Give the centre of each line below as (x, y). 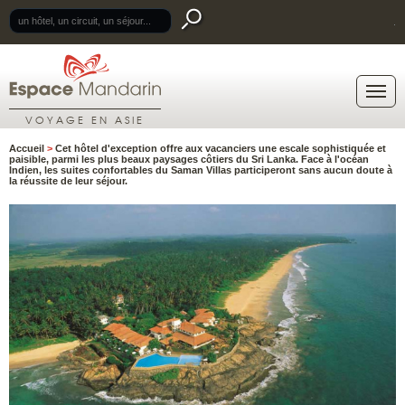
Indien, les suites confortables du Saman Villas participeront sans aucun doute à (201, 170)
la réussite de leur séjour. (68, 181)
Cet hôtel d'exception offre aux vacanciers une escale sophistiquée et (221, 148)
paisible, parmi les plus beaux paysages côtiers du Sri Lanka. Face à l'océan (189, 159)
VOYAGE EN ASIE (85, 119)
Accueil (28, 148)
